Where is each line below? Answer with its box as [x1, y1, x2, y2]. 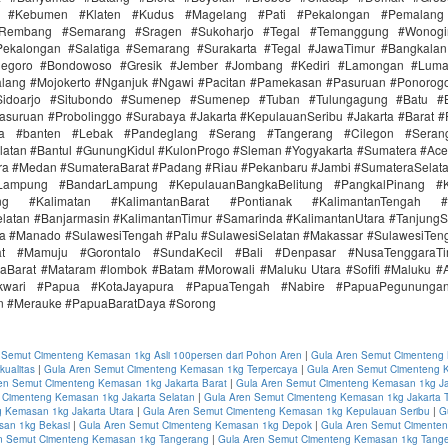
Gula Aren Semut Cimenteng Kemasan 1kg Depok [79, 418, 312, 433]
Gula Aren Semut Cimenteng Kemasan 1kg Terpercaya [44, 362, 298, 377]
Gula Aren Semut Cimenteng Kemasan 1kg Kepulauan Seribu [143, 404, 430, 419]
